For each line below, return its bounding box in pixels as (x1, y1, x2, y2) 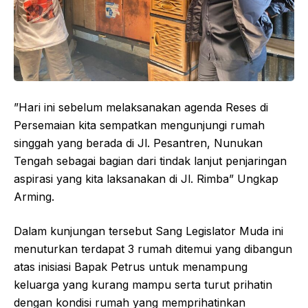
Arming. (14, 190, 54, 204)
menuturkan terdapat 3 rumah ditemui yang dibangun (14, 242, 292, 256)
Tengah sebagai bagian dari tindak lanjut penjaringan (14, 154, 287, 168)
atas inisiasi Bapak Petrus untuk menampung (14, 260, 247, 274)
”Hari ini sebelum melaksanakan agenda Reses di (14, 100, 268, 115)
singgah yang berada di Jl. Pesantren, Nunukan (14, 136, 263, 151)
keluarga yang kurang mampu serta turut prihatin (14, 278, 272, 292)
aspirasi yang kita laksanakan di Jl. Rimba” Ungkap (14, 172, 278, 186)
